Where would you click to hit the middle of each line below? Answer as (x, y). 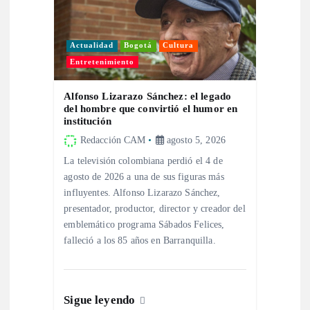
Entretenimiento (102, 62)
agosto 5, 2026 (194, 140)
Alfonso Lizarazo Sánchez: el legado (148, 96)
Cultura (179, 46)
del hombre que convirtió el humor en (151, 108)
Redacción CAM (113, 140)
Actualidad (92, 46)
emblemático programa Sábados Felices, (144, 224)
